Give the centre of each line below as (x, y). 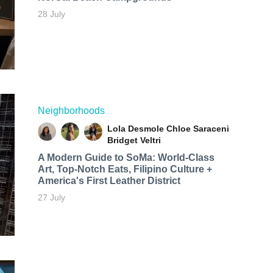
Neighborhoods (71, 110)
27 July (51, 197)
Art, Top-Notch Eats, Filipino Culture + (125, 169)
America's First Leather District (109, 180)
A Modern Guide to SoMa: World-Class (126, 157)
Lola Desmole (135, 128)
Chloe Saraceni (197, 128)
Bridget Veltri (134, 140)
